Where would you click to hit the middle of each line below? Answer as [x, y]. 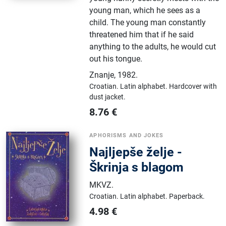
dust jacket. [108, 97]
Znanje [102, 75]
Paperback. [187, 196]
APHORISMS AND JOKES [127, 136]
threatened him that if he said [142, 35]
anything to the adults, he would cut [153, 47]
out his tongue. [116, 59]
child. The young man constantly [148, 23]
